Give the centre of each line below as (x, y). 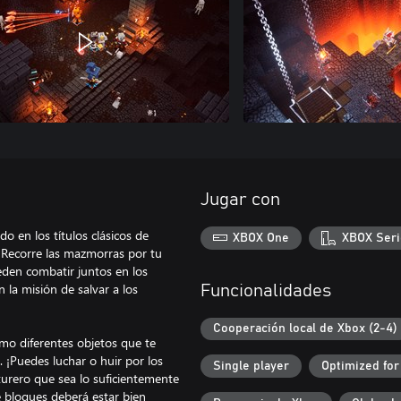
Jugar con (240, 200)
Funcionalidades (266, 290)
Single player (251, 366)
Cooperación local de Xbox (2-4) (305, 329)
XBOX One (261, 238)
